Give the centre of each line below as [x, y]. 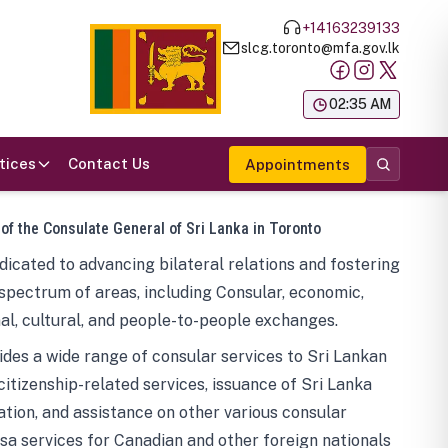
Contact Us [109, 163]
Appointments [297, 164]
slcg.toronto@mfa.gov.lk [320, 47]
